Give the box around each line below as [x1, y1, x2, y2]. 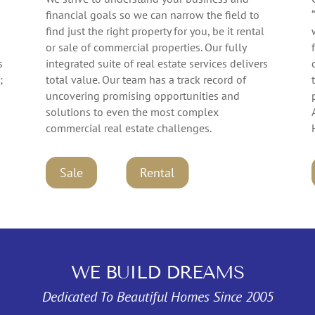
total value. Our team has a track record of [45, 72, 246, 86]
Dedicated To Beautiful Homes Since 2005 [41, 287, 274, 306]
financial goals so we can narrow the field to [45, 7, 259, 22]
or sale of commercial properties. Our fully [45, 39, 246, 54]
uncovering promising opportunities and [45, 88, 240, 103]
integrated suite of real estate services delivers [45, 56, 268, 70]
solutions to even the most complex [45, 104, 219, 119]
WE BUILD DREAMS [71, 261, 244, 283]
